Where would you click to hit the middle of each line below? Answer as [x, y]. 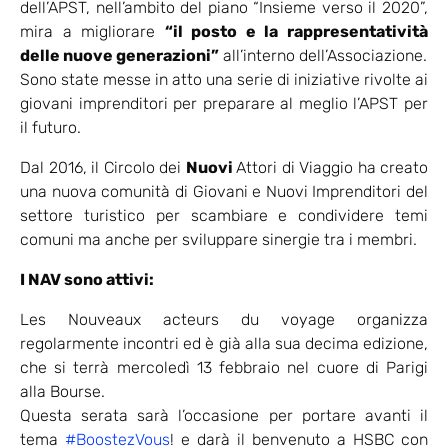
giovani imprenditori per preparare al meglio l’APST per [224, 104]
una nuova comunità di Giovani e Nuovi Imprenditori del [224, 192]
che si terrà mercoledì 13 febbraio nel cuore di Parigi [224, 368]
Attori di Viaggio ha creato [332, 168]
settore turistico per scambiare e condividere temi [224, 216]
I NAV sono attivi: [87, 280]
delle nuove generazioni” [119, 56]
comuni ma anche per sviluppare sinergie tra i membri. [218, 240]
